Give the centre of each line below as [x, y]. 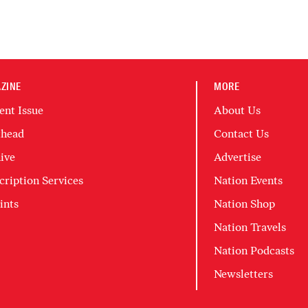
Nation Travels [250, 227]
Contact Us [242, 134]
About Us [238, 110]
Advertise [238, 157]
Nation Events [249, 180]
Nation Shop [245, 204]
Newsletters [244, 274]
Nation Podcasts [254, 251]
